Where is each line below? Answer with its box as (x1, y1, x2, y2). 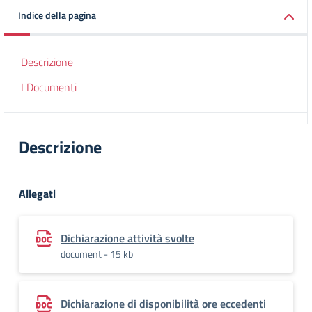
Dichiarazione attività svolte (61, 230, 194, 247)
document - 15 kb (61, 247, 133, 261)
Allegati (19, 185, 56, 202)
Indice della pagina (18, 8, 96, 22)
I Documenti (21, 79, 77, 95)
